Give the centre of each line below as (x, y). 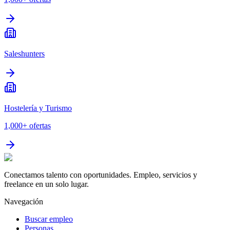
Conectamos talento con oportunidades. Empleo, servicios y (101, 175)
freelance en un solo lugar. (46, 184)
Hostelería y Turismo (38, 108)
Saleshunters (24, 54)
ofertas (40, 126)
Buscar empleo (49, 219)
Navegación (24, 202)
